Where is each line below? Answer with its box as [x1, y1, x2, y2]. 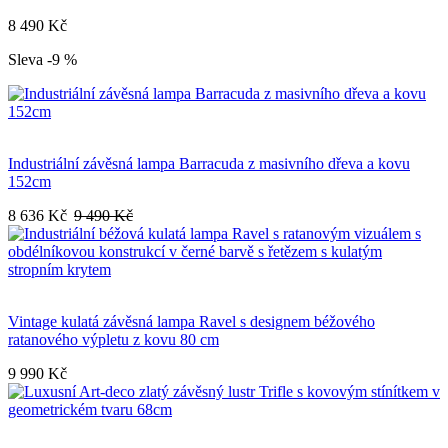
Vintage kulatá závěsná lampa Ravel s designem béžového [8, 313, 375, 331]
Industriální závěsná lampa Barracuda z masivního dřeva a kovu [8, 155, 410, 173]
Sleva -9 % [8, 51, 77, 69]
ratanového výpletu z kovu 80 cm [8, 331, 219, 349]
